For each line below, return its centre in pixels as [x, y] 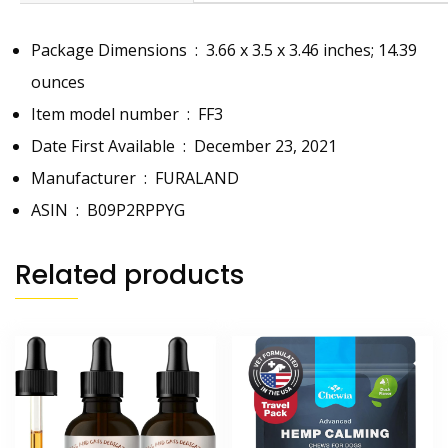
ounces [58, 82]
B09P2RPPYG [136, 210]
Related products [130, 275]
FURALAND [197, 178]
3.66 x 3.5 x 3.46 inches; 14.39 [311, 50]
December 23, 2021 [265, 146]
